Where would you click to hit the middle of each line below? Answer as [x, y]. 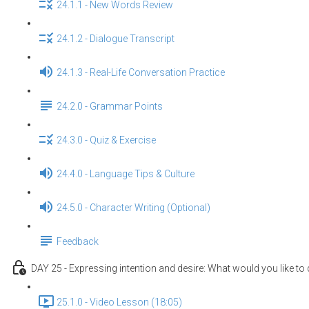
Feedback [78, 242]
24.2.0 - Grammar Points [110, 107]
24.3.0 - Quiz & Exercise [106, 140]
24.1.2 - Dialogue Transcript [116, 39]
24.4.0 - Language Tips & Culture [126, 174]
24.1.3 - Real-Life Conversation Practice [141, 73]
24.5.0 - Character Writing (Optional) [133, 208]
